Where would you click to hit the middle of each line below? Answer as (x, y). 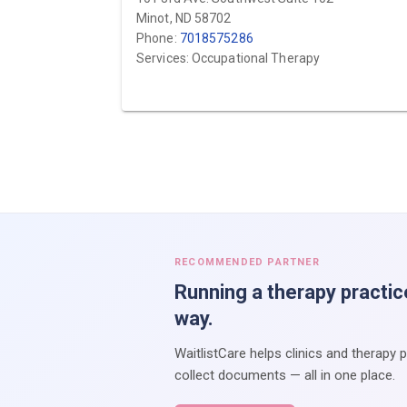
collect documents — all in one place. (285, 375)
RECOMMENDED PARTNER (247, 262)
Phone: (158, 38)
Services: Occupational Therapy (228, 58)
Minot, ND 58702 (184, 18)
